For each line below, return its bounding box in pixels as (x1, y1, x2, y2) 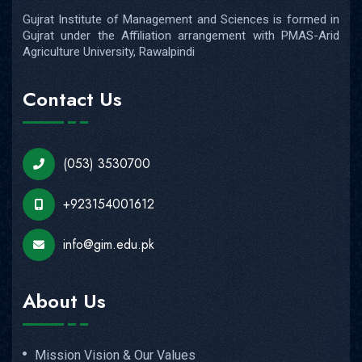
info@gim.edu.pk (63, 235, 154, 255)
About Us (23, 286, 106, 315)
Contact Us (23, 85, 122, 114)
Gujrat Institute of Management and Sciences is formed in (23, 11, 339, 27)
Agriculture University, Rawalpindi (23, 44, 195, 59)
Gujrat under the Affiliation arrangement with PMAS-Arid (23, 27, 339, 43)
